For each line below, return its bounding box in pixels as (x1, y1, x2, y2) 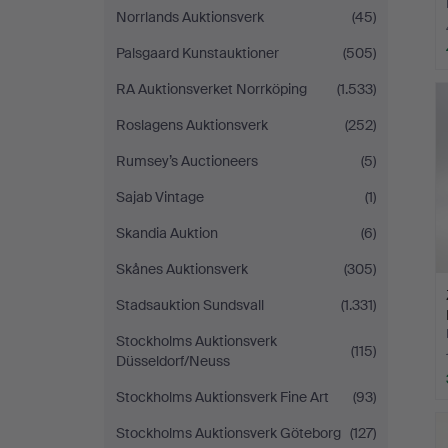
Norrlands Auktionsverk (116, 8, 264, 26)
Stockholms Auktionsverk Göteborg (116, 424, 341, 442)
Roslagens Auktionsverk (116, 116, 268, 134)
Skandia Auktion (116, 224, 218, 242)
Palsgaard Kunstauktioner (116, 44, 279, 62)
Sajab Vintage (116, 188, 204, 206)
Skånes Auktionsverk (116, 260, 248, 278)
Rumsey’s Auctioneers (116, 152, 258, 170)
